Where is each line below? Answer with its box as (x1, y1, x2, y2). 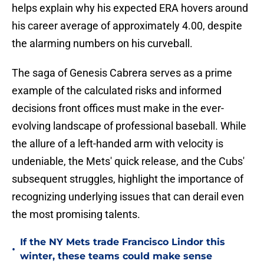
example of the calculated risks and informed (12, 84, 222, 97)
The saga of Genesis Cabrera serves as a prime (12, 67, 232, 80)
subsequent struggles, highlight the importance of (12, 173, 243, 186)
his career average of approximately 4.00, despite (12, 19, 242, 32)
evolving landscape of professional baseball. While (12, 120, 246, 133)
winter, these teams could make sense (20, 250, 212, 262)
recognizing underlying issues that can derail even (12, 190, 244, 203)
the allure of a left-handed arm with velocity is (12, 137, 223, 150)
